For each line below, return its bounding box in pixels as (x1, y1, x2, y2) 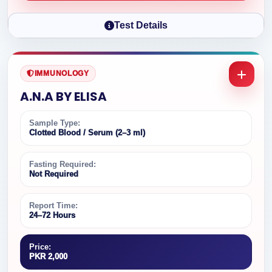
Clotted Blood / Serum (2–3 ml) (29, 128, 145, 137)
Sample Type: (29, 118, 80, 127)
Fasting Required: (29, 160, 96, 169)
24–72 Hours (29, 211, 75, 220)
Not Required (29, 169, 78, 178)
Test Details (114, 20, 168, 30)
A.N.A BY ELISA (20, 88, 107, 105)
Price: (29, 242, 51, 251)
